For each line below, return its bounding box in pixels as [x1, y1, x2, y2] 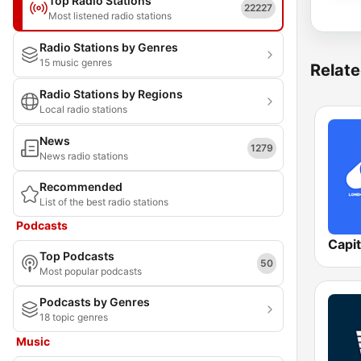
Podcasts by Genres [39, 295, 150, 309]
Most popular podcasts [39, 265, 142, 277]
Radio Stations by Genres [39, 40, 178, 54]
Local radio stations [39, 103, 127, 115]
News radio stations [39, 150, 128, 162]
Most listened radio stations [48, 10, 172, 22]
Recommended [39, 180, 122, 193]
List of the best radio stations [39, 196, 168, 208]
